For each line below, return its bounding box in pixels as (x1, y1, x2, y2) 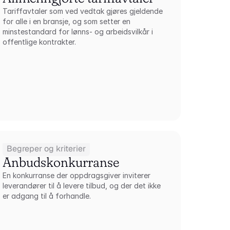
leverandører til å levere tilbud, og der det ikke (3, 181, 161, 190)
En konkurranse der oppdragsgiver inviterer (3, 171, 151, 180)
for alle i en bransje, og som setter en (3, 17, 131, 26)
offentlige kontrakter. (3, 37, 76, 46)
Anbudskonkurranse (3, 154, 120, 170)
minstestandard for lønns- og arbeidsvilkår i (3, 27, 154, 36)
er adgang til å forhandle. (3, 191, 91, 200)
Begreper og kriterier (7, 143, 86, 154)
